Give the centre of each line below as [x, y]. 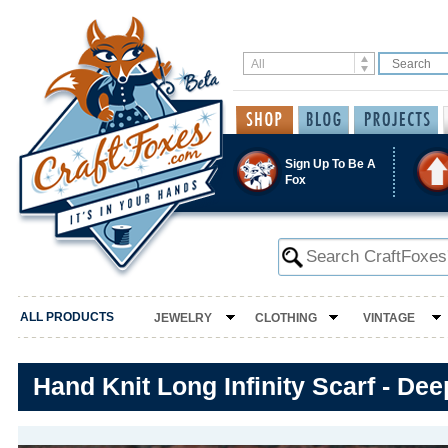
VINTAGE [388, 318]
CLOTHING [285, 318]
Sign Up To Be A [330, 163]
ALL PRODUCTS [67, 317]
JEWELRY [182, 318]
